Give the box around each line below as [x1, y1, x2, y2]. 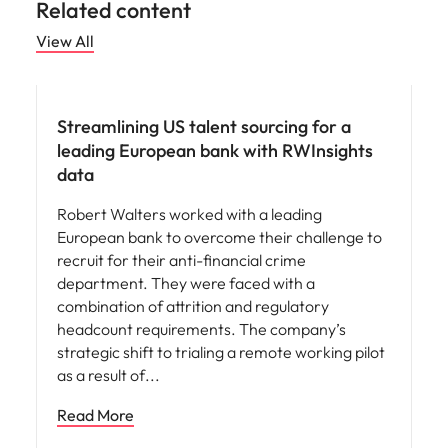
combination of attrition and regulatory [57, 296, 329, 316]
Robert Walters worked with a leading [57, 204, 322, 224]
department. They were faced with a [57, 273, 315, 293]
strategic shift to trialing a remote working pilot [57, 342, 385, 362]
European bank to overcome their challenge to [57, 227, 382, 247]
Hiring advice [48, 60, 119, 75]
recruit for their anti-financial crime [57, 250, 306, 270]
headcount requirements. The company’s [57, 319, 346, 339]
